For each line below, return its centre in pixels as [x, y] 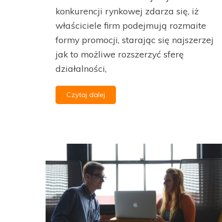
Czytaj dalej [86, 95]
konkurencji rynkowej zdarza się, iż [127, 11]
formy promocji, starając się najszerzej [135, 40]
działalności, [81, 69]
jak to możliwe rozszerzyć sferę [120, 54]
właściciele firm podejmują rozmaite [131, 26]
